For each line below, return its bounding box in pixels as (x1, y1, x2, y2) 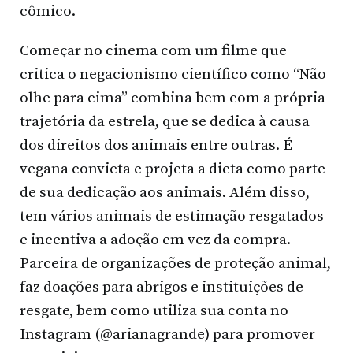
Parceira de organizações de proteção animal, (20, 254, 331, 273)
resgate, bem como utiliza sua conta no (20, 301, 288, 320)
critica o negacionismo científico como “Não (20, 65, 326, 84)
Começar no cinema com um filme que (20, 41, 287, 60)
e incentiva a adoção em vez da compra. (20, 230, 291, 249)
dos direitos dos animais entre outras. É (20, 136, 292, 154)
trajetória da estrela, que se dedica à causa (20, 112, 310, 131)
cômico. (20, 2, 76, 20)
